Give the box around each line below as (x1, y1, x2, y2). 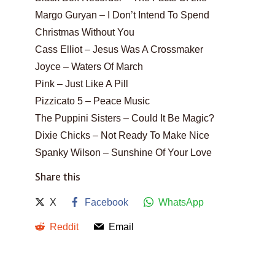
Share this (35, 170, 80, 184)
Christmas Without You (35, 27, 134, 37)
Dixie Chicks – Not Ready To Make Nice (35, 130, 209, 141)
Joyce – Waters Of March (35, 61, 143, 72)
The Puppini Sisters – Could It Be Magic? (35, 113, 214, 123)
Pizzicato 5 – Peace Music (35, 96, 150, 106)
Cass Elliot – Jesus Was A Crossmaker (35, 44, 203, 55)
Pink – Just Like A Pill (35, 79, 128, 89)
